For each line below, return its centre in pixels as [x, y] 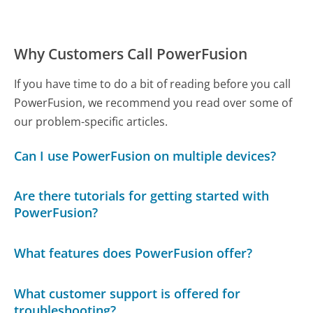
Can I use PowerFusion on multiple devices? [145, 155]
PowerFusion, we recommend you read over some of [153, 102]
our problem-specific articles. [91, 121]
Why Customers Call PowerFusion [131, 53]
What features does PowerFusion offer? [133, 253]
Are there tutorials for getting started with [142, 196]
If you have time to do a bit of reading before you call [153, 83]
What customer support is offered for [128, 293]
